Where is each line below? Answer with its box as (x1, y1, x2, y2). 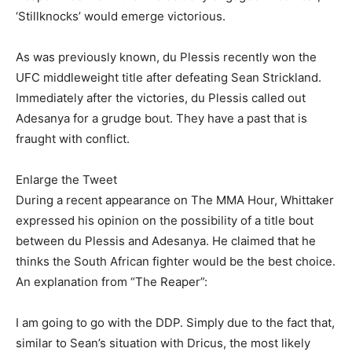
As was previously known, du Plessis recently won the (16, 49, 317, 64)
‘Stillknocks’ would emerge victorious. (16, 9, 225, 24)
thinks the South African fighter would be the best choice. (16, 254, 335, 269)
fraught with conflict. (16, 131, 130, 146)
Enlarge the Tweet (16, 172, 117, 187)
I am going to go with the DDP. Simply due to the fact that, (16, 315, 335, 330)
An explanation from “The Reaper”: (16, 274, 207, 289)
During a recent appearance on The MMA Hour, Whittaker (16, 192, 334, 207)
